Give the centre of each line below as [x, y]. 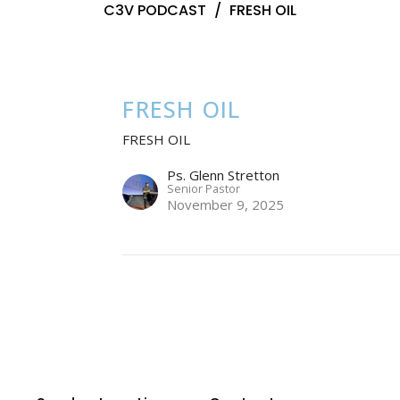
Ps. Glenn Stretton [224, 175]
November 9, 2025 [226, 205]
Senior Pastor [204, 189]
